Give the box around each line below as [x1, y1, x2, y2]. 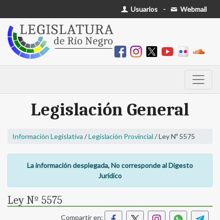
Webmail [179, 5, 207, 13]
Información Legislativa [12, 132, 83, 141]
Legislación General [31, 100, 189, 120]
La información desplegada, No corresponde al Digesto [27, 161, 193, 170]
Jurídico [98, 171, 122, 180]
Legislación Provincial [88, 132, 153, 141]
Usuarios [129, 5, 158, 13]
